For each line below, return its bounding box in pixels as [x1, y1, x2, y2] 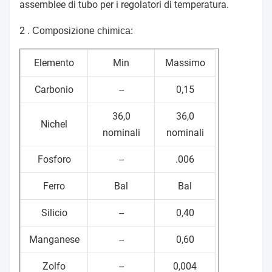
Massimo [165, 57, 205, 69]
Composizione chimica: [32, 25, 133, 36]
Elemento [34, 57, 74, 69]
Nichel [41, 118, 67, 131]
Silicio [41, 207, 67, 219]
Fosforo [37, 154, 71, 166]
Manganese [29, 234, 80, 246]
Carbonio [35, 84, 73, 96]
